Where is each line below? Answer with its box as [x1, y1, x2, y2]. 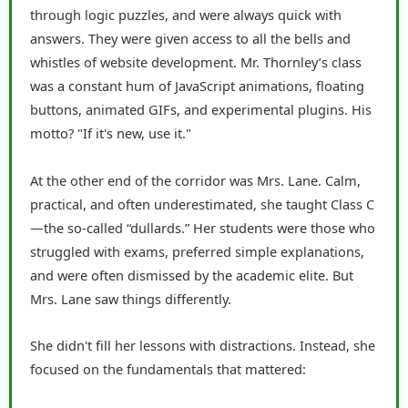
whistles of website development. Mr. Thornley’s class [30, 53, 362, 72]
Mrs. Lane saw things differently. [30, 289, 231, 308]
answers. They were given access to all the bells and [30, 29, 351, 48]
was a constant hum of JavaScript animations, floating [30, 76, 364, 96]
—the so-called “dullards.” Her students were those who [30, 218, 375, 237]
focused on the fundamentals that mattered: [30, 360, 306, 379]
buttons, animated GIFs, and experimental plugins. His [30, 100, 372, 119]
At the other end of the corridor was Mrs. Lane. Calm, [30, 170, 361, 189]
